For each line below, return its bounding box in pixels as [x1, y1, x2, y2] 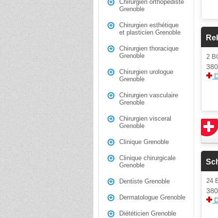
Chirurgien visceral [119, 115, 171, 122]
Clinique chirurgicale [119, 154, 176, 162]
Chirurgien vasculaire [119, 91, 178, 99]
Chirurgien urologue [119, 68, 173, 75]
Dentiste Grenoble [119, 178, 170, 185]
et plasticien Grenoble [119, 29, 181, 36]
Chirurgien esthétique [119, 21, 179, 29]
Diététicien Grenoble [119, 210, 176, 217]
